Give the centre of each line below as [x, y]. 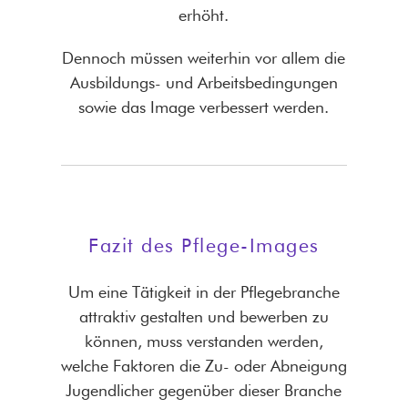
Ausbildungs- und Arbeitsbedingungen [204, 83]
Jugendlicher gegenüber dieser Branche [204, 390]
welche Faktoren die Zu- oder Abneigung [204, 365]
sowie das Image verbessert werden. [204, 107]
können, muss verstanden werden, [204, 341]
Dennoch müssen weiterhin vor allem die [204, 58]
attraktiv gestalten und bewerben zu [204, 316]
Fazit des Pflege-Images [204, 245]
